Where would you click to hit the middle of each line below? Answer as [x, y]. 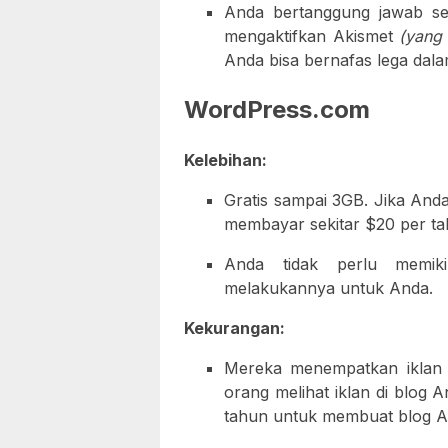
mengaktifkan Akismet [312, 36]
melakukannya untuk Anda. [328, 288]
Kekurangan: [234, 328]
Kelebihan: [225, 160]
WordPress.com [277, 110]
